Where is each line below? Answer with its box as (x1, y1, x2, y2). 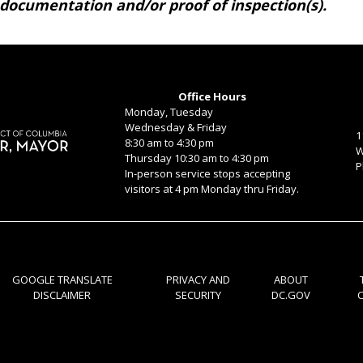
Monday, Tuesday (125, 105, 214, 119)
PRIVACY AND (165, 272, 230, 287)
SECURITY (174, 288, 221, 302)
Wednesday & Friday (125, 120, 228, 135)
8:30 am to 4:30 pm (125, 135, 215, 150)
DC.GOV (271, 288, 311, 302)
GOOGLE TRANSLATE (11, 272, 113, 287)
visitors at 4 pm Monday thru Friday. (125, 181, 300, 196)
